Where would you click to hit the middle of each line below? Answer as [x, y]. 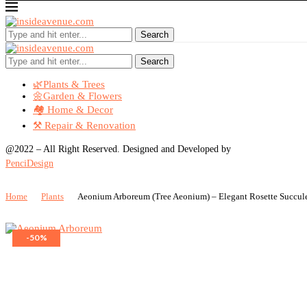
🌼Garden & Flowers [77, 96]
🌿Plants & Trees [69, 84]
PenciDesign [29, 163]
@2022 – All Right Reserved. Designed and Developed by [118, 149]
